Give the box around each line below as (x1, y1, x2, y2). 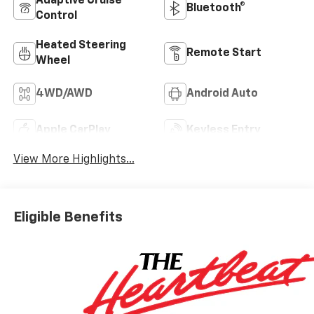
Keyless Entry (186, 124, 261, 136)
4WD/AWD (35, 88, 93, 100)
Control (35, 10, 77, 22)
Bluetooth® (186, 2, 245, 14)
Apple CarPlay (35, 124, 111, 136)
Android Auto (186, 88, 258, 100)
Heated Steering (35, 39, 126, 51)
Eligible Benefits (13, 210, 123, 224)
